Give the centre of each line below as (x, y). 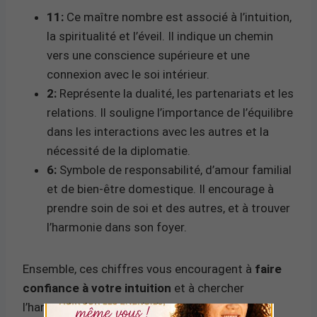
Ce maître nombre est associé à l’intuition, (178, 17)
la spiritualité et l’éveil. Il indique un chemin (160, 36)
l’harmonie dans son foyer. (117, 227)
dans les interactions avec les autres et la (158, 131)
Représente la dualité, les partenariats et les (175, 93)
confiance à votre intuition (97, 288)
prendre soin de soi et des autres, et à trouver (168, 208)
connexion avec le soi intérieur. (128, 74)
